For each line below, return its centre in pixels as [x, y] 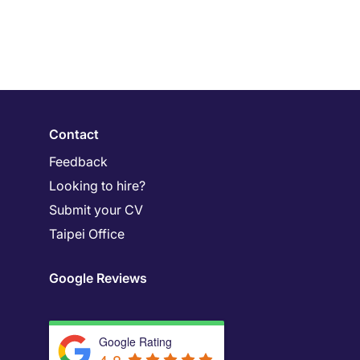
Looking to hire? [97, 186]
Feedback [78, 162]
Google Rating [135, 342]
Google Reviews [98, 278]
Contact [74, 134]
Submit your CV [96, 210]
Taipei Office [87, 234]
